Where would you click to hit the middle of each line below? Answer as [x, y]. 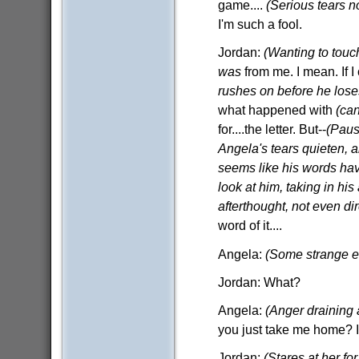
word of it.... [250, 226]
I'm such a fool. [260, 24]
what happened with [277, 110]
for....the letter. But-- [272, 129]
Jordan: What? [260, 282]
